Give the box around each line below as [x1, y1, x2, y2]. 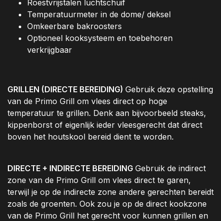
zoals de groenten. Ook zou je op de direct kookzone [7, 199, 207, 209]
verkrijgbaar [27, 45, 72, 55]
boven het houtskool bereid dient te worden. [7, 132, 174, 142]
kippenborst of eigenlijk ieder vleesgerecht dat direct [7, 120, 202, 130]
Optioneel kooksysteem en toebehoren [27, 33, 173, 43]
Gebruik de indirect [135, 163, 206, 174]
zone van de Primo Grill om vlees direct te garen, [7, 175, 191, 185]
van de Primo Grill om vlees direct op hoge [7, 96, 167, 107]
